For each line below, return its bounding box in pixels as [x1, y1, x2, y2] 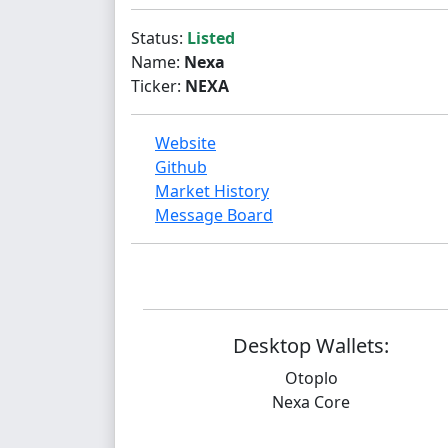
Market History [155, 180, 269, 202]
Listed [187, 27, 235, 49]
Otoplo [284, 367, 338, 389]
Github [155, 156, 207, 178]
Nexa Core [272, 391, 351, 413]
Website [155, 132, 216, 154]
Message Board [155, 204, 273, 226]
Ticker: [131, 75, 185, 97]
